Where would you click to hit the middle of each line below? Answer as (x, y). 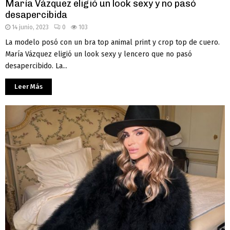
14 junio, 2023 (30, 27)
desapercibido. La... (36, 66)
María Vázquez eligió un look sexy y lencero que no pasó (99, 54)
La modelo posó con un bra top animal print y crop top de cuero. (112, 43)
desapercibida (36, 15)
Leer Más (28, 87)
